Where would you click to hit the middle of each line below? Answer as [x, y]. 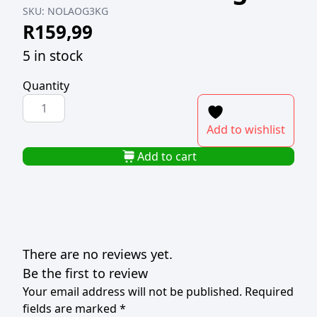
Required [269, 292]
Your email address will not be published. [132, 292]
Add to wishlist [246, 129]
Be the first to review [85, 273]
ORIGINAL [49, 120]
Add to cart [167, 156]
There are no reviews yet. [98, 254]
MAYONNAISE [59, 137]
